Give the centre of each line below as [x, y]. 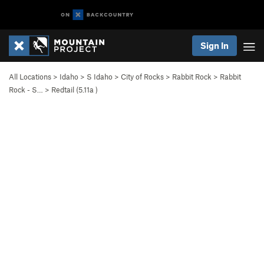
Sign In [214, 45]
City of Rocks [142, 77]
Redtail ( [65, 90]
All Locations [30, 77]
